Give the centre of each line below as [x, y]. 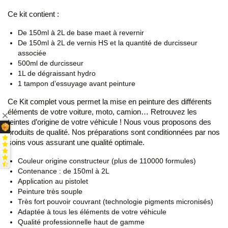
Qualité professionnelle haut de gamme [81, 222]
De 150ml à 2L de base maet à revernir [81, 33]
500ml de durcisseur [51, 63]
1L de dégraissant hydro [57, 74]
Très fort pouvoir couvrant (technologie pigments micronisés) [116, 202]
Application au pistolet [53, 181]
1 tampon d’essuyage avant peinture [77, 84]
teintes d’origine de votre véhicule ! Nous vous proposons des [109, 122]
